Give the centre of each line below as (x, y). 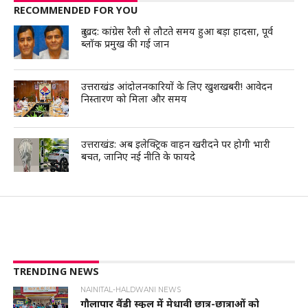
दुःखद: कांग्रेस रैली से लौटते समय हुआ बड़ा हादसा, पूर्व (177, 32)
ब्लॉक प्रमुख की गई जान (125, 44)
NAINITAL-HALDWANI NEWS (131, 290)
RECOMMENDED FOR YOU (75, 10)
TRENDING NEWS (56, 272)
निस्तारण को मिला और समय (134, 99)
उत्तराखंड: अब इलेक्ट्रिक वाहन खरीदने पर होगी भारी (176, 144)
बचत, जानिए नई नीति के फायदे (139, 157)
